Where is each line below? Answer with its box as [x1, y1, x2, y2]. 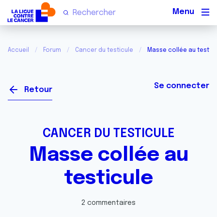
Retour [24, 86, 52, 94]
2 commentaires [81, 200, 136, 206]
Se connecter [154, 82, 209, 90]
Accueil [8, 47, 29, 53]
